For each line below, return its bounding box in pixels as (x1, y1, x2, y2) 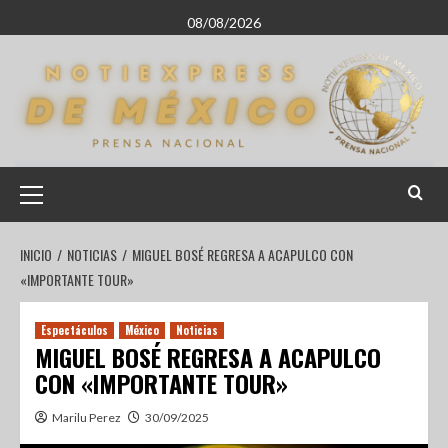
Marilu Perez (52, 410, 121, 425)
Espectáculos (41, 322, 108, 338)
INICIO (20, 244, 52, 265)
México (125, 322, 159, 338)
